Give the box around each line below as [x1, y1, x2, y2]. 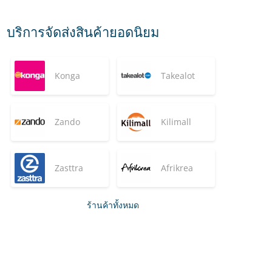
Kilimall [161, 116, 191, 127]
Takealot [161, 70, 195, 81]
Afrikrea [161, 162, 193, 174]
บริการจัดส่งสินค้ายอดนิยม [7, 22, 160, 41]
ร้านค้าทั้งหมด [87, 199, 139, 211]
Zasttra [55, 162, 83, 174]
